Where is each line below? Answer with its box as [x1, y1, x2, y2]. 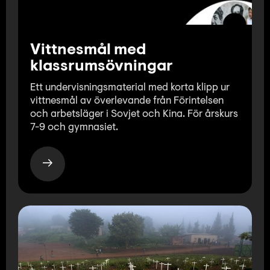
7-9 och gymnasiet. [30, 122, 118, 133]
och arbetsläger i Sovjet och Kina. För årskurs [30, 108, 238, 119]
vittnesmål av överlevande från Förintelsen [30, 95, 224, 106]
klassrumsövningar [30, 58, 173, 75]
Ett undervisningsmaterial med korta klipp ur [30, 82, 230, 93]
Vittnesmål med [30, 42, 146, 58]
